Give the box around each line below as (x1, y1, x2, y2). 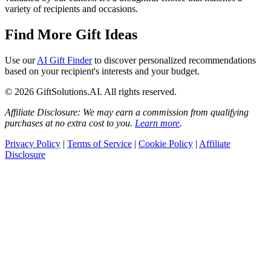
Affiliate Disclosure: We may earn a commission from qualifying (5, 107, 249, 118)
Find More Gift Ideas (5, 27, 137, 43)
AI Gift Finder (37, 55, 92, 66)
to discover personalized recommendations (92, 55, 256, 66)
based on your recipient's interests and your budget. (5, 66, 200, 77)
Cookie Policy (139, 139, 193, 149)
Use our (5, 55, 37, 66)
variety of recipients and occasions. (5, 4, 138, 15)
